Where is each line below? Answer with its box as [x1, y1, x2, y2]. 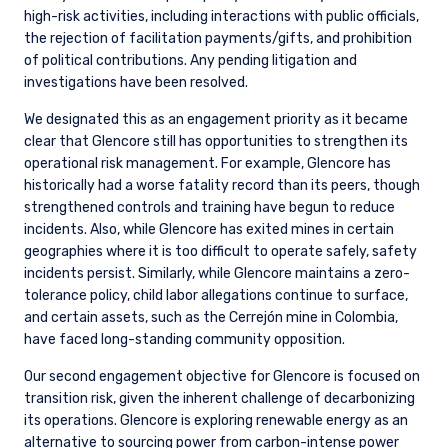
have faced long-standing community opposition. [24, 331, 345, 349]
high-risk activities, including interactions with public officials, [24, 8, 419, 26]
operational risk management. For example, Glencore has [24, 155, 391, 173]
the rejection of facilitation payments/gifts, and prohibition [24, 30, 412, 48]
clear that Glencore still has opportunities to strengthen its [24, 133, 408, 151]
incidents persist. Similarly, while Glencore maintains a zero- [24, 265, 410, 283]
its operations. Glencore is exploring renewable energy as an [24, 412, 408, 430]
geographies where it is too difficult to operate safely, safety [24, 243, 417, 261]
